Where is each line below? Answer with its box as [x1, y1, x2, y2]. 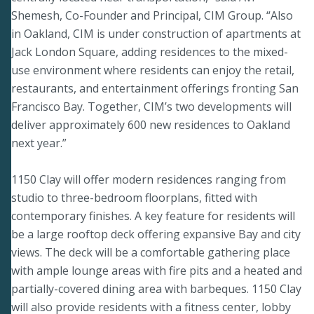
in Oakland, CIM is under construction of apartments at [11, 25, 301, 41]
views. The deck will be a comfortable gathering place [11, 244, 290, 260]
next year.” [11, 135, 67, 151]
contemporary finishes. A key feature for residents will [11, 207, 295, 224]
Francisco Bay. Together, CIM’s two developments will [11, 98, 292, 114]
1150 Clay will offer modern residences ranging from [11, 171, 286, 187]
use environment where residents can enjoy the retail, [11, 62, 294, 78]
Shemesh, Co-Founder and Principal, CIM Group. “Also [11, 7, 293, 23]
